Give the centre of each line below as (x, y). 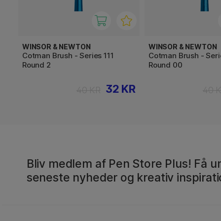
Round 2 (37, 65)
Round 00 (166, 65)
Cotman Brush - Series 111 (68, 55)
